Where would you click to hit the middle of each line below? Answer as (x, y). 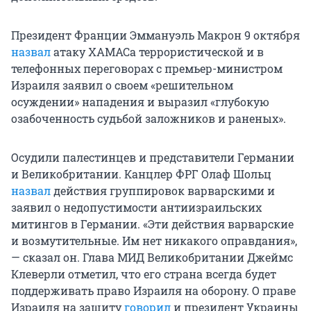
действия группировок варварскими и (163, 191)
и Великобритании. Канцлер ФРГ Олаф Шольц (141, 174)
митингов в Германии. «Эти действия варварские (152, 224)
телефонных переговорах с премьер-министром (147, 69)
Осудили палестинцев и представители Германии (153, 158)
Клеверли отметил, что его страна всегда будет (144, 274)
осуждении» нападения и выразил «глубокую (140, 102)
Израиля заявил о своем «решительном (122, 85)
